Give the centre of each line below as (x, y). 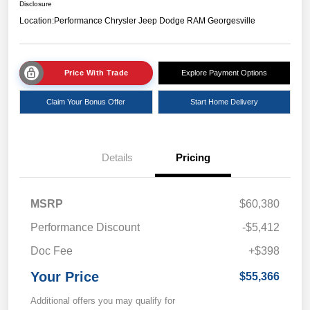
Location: (37, 21)
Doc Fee (52, 251)
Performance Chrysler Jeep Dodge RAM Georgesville (155, 21)
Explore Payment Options (224, 73)
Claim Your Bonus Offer (86, 102)
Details (117, 158)
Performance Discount (85, 228)
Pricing (193, 158)
